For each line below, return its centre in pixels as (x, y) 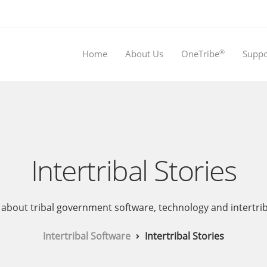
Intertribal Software (87, 236)
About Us (144, 54)
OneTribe (200, 54)
